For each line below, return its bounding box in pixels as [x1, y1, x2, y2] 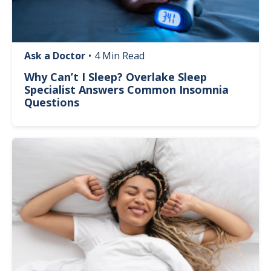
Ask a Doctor [24, 49, 85, 63]
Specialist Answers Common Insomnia [24, 82, 229, 97]
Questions [24, 95, 79, 110]
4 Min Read [94, 49, 145, 63]
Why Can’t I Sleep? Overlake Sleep [24, 70, 207, 85]
